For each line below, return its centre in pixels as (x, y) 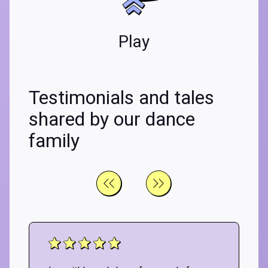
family (54, 140)
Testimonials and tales (121, 97)
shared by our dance (112, 119)
